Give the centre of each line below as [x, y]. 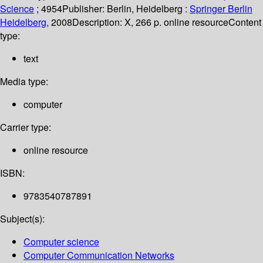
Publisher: [85, 9]
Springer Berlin [221, 9]
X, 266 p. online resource [176, 22]
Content [245, 22]
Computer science [61, 242]
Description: [98, 22]
